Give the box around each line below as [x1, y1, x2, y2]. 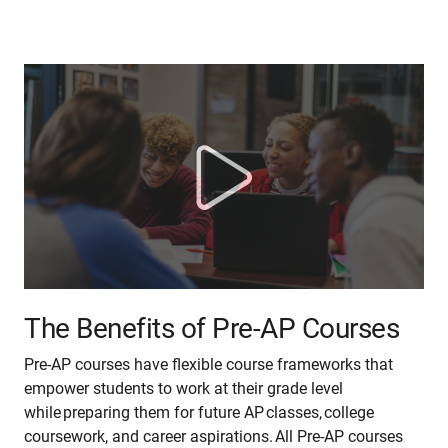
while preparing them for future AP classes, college [24, 403, 374, 423]
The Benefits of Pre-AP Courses [24, 312, 399, 346]
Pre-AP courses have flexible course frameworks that [24, 355, 393, 375]
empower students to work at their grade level [24, 379, 343, 399]
